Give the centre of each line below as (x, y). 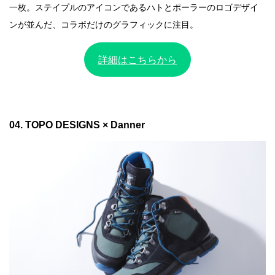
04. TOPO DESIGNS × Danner (77, 125)
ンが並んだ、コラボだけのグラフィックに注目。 (104, 25)
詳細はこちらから (137, 60)
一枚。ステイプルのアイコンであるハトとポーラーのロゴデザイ (134, 7)
